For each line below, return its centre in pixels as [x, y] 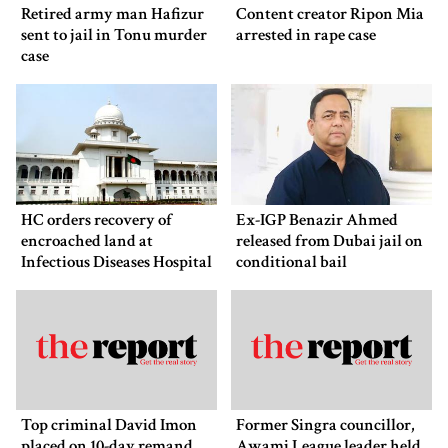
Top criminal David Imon [109, 425]
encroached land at [87, 240]
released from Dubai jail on [329, 240]
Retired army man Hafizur [112, 14]
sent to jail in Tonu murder [114, 35]
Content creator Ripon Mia [330, 14]
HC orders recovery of [96, 219]
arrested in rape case [306, 35]
